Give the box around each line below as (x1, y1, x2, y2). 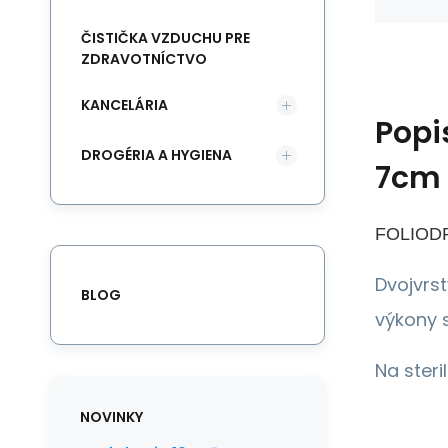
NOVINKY (80, 407, 143, 427)
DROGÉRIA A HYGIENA (81, 144, 232, 165)
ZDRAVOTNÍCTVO (81, 49, 207, 69)
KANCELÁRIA (81, 94, 168, 115)
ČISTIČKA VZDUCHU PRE (81, 28, 250, 48)
